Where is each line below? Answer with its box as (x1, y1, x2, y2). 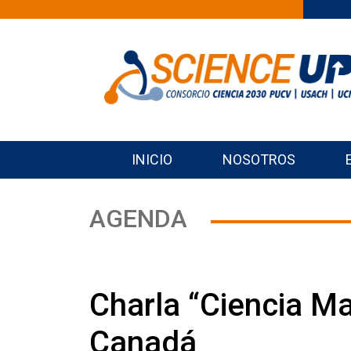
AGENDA (89, 204, 187, 234)
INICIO (132, 151, 172, 168)
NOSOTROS (223, 151, 295, 168)
